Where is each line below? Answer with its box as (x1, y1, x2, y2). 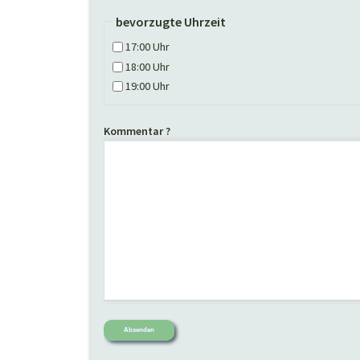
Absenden (124, 326, 154, 334)
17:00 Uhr (125, 39, 170, 54)
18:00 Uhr (125, 59, 170, 74)
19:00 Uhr (125, 79, 170, 94)
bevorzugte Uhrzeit (116, 13, 227, 30)
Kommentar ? (104, 123, 170, 138)
